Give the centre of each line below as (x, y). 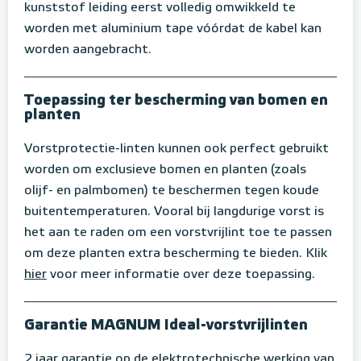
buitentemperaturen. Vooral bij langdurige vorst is (174, 212)
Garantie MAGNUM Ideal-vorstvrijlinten (166, 326)
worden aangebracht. (89, 50)
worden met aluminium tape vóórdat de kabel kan (173, 29)
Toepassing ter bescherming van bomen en (176, 101)
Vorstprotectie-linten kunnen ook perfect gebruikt (176, 149)
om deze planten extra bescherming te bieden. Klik (176, 254)
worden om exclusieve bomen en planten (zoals (165, 170)
